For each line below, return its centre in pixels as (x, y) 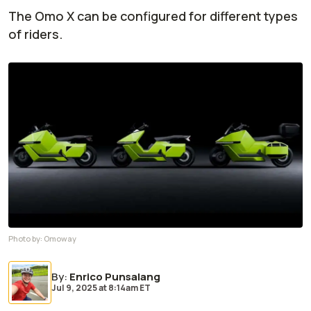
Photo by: (26, 239)
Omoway (60, 239)
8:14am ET (129, 288)
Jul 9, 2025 (74, 288)
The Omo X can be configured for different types (153, 16)
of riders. (35, 34)
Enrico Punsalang (115, 277)
